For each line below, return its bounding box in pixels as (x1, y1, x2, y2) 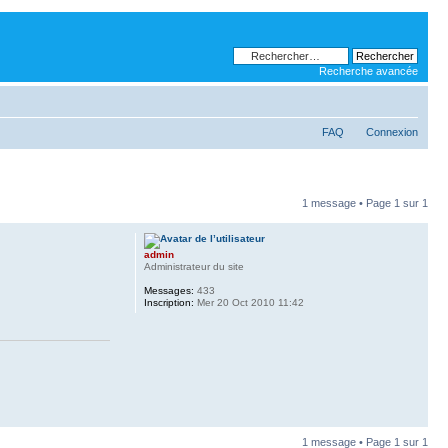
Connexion (366, 126, 418, 138)
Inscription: (143, 297, 194, 308)
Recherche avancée (319, 65, 418, 77)
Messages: (143, 285, 194, 296)
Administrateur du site (143, 261, 244, 272)
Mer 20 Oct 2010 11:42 (193, 297, 304, 308)
